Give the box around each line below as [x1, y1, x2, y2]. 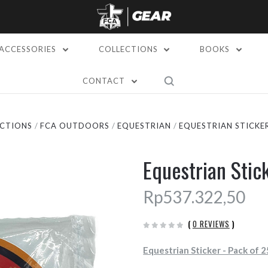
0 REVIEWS [192, 218, 230, 230]
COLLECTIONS [98, 44, 160, 54]
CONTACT [83, 76, 128, 86]
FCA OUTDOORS [39, 121, 109, 130]
